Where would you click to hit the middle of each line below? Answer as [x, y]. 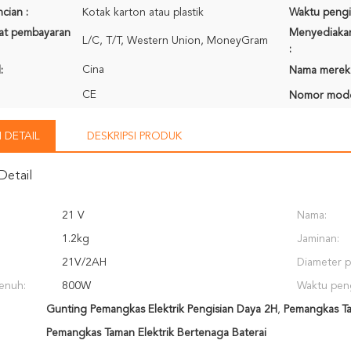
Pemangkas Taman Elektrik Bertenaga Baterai [156, 333]
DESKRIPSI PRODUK [134, 136]
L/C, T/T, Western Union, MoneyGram [175, 41]
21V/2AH [84, 262]
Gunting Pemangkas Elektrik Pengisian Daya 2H [161, 309]
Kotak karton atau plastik [143, 13]
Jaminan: [318, 239]
